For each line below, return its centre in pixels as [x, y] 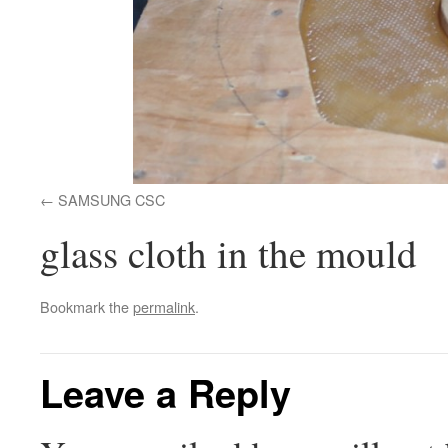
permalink [164, 307]
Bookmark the [86, 307]
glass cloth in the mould [228, 253]
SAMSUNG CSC [111, 200]
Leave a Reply [165, 393]
